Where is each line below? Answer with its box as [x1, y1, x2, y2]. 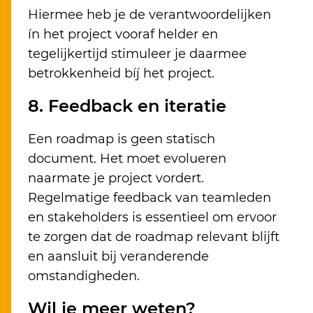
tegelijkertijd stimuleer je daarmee [28, 46, 247, 62]
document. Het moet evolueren [28, 151, 226, 167]
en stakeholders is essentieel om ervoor [28, 210, 277, 226]
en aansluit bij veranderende [28, 249, 209, 265]
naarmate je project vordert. [28, 170, 204, 187]
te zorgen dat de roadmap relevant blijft [28, 229, 279, 245]
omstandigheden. [28, 268, 140, 284]
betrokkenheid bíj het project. [28, 66, 214, 82]
